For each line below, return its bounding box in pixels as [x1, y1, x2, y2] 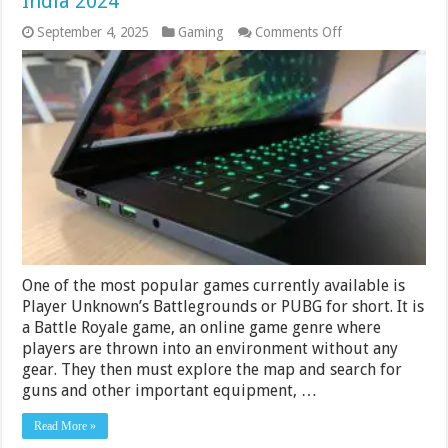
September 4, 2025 [37, 24, 149, 41]
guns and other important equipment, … [22, 380, 318, 400]
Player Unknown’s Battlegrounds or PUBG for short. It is [22, 296, 425, 316]
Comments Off [255, 24, 343, 41]
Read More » [34, 418, 97, 433]
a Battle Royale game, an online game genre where [22, 317, 382, 337]
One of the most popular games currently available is [22, 275, 406, 295]
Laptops [341, 55, 390, 72]
